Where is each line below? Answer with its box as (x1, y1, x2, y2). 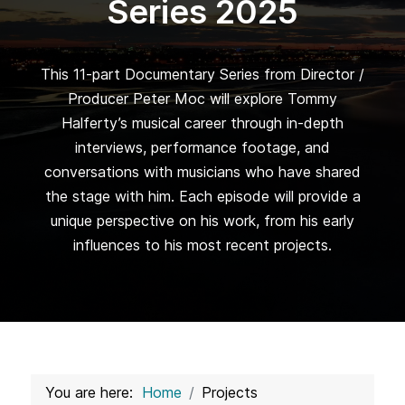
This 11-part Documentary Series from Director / (41, 65, 364, 84)
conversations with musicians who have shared (44, 163, 361, 182)
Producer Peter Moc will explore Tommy (68, 89, 337, 108)
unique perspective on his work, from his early (51, 212, 354, 231)
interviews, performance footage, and (75, 138, 330, 157)
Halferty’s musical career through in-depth (61, 114, 344, 133)
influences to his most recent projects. (73, 236, 332, 255)
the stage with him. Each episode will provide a (44, 187, 361, 206)
